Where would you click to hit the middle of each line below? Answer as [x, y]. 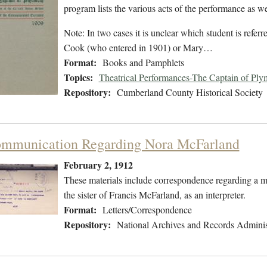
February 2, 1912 [98, 165]
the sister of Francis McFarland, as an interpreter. [154, 195]
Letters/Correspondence [147, 210]
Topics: [78, 77]
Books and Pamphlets [143, 63]
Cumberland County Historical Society [190, 92]
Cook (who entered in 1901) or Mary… [138, 48]
